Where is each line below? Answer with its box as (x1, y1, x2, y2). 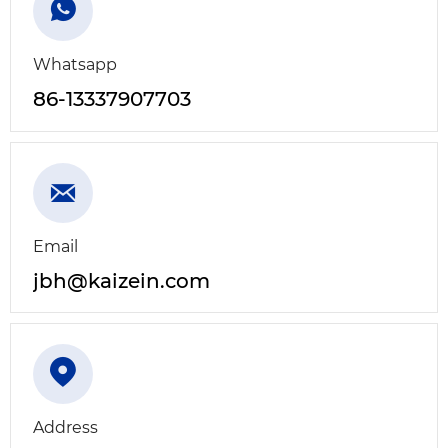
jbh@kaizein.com (33, 268, 211, 293)
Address (33, 417, 99, 437)
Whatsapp (33, 55, 118, 75)
